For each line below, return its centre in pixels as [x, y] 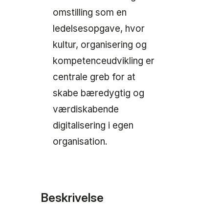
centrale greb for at [94, 77]
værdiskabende [86, 109]
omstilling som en [90, 12]
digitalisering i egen [93, 125]
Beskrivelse [72, 197]
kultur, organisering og [100, 45]
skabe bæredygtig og [99, 93]
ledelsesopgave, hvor [99, 29]
